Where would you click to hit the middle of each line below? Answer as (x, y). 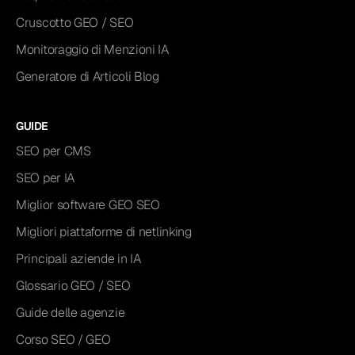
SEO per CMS (53, 151)
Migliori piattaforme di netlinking (104, 232)
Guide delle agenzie (71, 313)
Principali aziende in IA (78, 259)
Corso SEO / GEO (63, 340)
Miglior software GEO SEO (88, 205)
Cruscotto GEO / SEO (75, 23)
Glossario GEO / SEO (73, 286)
